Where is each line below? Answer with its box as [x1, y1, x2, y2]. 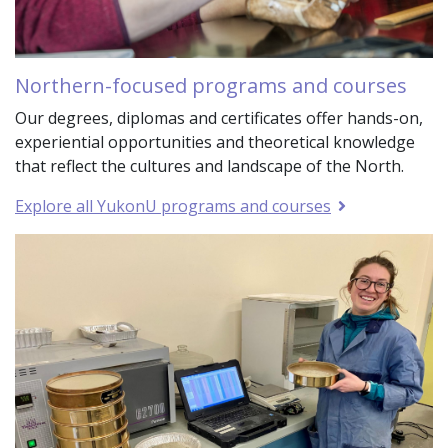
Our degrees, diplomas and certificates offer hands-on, [15, 107, 423, 129]
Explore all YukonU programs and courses [15, 195, 331, 217]
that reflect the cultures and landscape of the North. [15, 155, 404, 177]
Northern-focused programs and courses [15, 72, 407, 99]
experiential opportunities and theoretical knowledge [15, 131, 415, 153]
